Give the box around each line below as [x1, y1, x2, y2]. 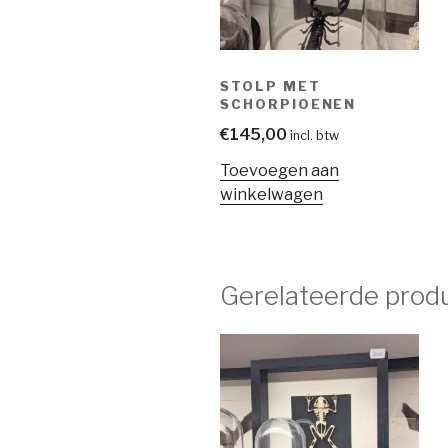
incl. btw [290, 127, 339, 143]
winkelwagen [220, 184, 323, 204]
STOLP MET [220, 77, 321, 94]
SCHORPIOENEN [220, 95, 357, 112]
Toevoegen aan [220, 160, 339, 180]
